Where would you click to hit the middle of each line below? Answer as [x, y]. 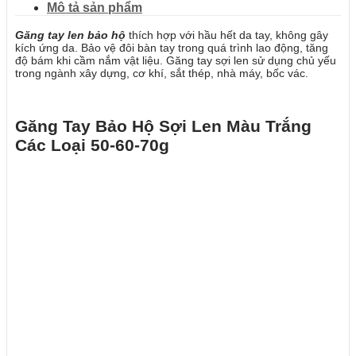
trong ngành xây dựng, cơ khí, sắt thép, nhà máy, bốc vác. [162, 73]
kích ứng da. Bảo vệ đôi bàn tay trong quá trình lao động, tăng [172, 48]
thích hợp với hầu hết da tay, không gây [227, 35]
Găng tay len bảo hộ [70, 35]
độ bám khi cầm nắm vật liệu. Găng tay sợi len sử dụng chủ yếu [176, 60]
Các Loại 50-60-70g [92, 145]
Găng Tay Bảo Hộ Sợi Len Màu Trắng [163, 126]
